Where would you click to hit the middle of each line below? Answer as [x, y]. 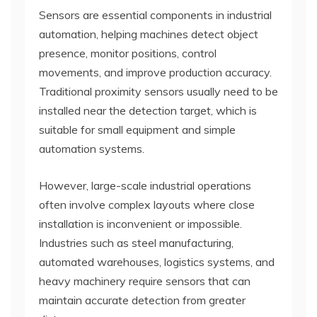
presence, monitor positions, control [128, 53]
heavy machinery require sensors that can [145, 281]
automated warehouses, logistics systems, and [157, 261]
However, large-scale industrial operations [145, 185]
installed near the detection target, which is [148, 110]
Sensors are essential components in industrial [155, 15]
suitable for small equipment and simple [137, 129]
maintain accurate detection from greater [142, 300]
